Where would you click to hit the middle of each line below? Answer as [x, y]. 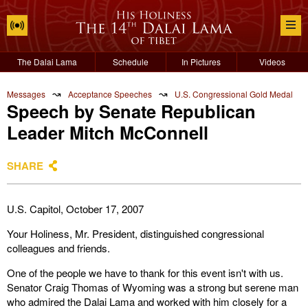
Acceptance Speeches [110, 94]
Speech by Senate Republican [131, 111]
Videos [273, 62]
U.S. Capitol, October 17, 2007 [75, 209]
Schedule [130, 62]
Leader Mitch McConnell [108, 132]
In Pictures [201, 62]
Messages [26, 94]
